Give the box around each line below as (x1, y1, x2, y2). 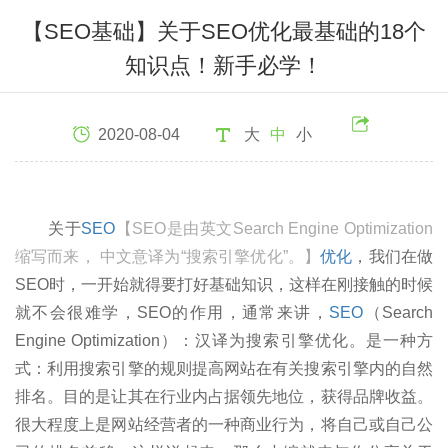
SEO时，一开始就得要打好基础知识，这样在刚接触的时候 (15, 275, 433, 293)
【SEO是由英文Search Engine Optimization (115, 219, 434, 237)
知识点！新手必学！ (125, 52, 323, 78)
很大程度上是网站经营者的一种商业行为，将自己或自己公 (15, 415, 433, 433)
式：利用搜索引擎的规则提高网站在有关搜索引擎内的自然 (15, 359, 433, 377)
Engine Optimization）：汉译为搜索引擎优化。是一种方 (15, 331, 433, 349)
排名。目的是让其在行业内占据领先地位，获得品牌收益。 (15, 387, 433, 405)
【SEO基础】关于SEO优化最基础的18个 (22, 18, 426, 44)
